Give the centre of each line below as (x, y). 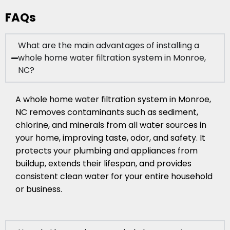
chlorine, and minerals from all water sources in (111, 125)
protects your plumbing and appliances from (107, 151)
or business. (39, 189)
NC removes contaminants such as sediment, (107, 112)
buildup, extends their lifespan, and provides (103, 164)
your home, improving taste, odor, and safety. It (110, 138)
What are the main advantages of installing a (109, 46)
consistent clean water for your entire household (114, 177)
